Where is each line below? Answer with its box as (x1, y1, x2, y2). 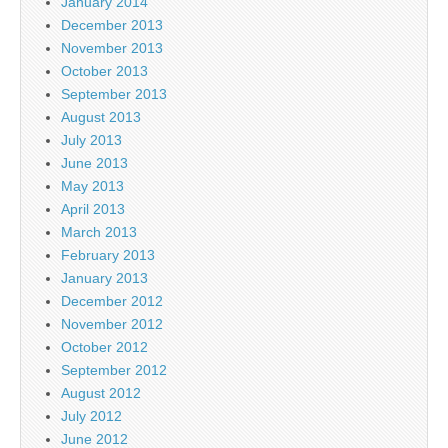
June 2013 (61, 154, 128, 171)
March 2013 (61, 223, 137, 240)
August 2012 (61, 384, 141, 401)
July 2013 (61, 131, 122, 148)
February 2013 (61, 246, 155, 263)
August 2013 (61, 108, 141, 125)
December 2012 (61, 292, 163, 309)
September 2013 (61, 85, 167, 102)
